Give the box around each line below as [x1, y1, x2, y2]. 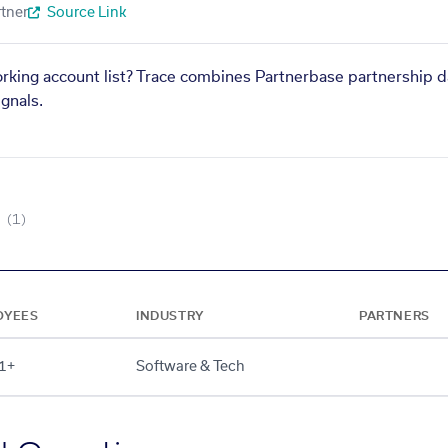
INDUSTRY [136, 309, 204, 322]
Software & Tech [136, 359, 245, 374]
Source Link [44, 6, 127, 20]
